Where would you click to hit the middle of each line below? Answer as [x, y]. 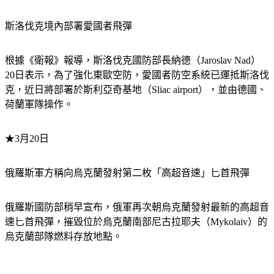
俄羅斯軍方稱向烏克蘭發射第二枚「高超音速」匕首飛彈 [127, 172]
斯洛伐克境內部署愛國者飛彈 [68, 26]
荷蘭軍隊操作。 [39, 104]
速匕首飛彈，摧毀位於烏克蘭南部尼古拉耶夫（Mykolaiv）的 [136, 221]
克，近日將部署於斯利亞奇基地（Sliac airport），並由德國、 [136, 89]
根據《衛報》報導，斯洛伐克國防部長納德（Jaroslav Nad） [133, 60]
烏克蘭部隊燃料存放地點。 [64, 236]
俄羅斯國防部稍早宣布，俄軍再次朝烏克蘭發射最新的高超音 [137, 207]
